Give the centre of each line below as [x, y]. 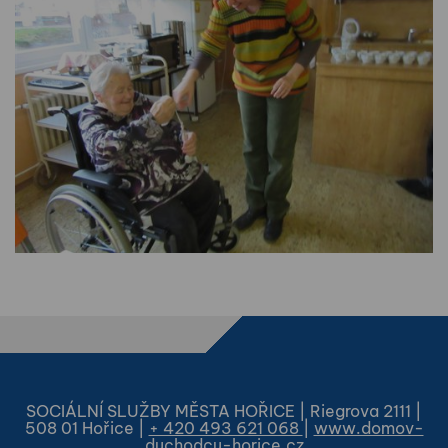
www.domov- [368, 428]
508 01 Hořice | [86, 428]
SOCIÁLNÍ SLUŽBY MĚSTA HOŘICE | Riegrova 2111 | [224, 411]
